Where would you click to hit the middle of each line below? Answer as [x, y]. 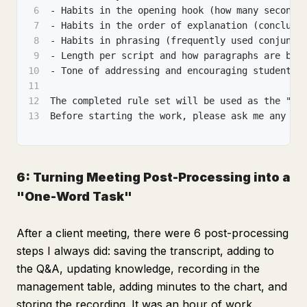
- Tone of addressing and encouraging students [173, 71]
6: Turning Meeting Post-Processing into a [153, 177]
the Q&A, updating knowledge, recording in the [138, 269]
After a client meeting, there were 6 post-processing [152, 233]
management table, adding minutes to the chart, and [152, 286]
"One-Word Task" [74, 196]
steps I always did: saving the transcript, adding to [145, 251]
